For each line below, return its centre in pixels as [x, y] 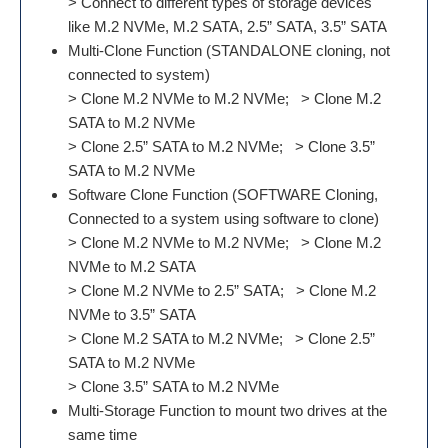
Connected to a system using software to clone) [223, 218]
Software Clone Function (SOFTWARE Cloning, [223, 194]
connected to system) [139, 74]
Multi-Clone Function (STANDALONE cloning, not [229, 50]
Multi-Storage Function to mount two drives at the [227, 410]
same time [102, 434]
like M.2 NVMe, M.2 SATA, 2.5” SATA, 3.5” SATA [227, 26]
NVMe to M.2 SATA [132, 266]
